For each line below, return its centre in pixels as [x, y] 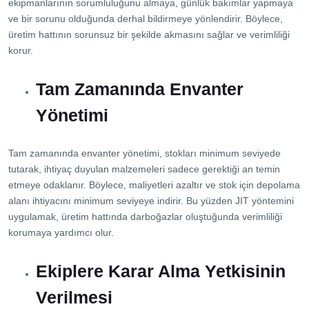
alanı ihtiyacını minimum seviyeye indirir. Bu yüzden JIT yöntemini [151, 200]
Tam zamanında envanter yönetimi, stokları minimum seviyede [144, 153]
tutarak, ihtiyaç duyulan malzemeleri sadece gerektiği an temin [144, 169]
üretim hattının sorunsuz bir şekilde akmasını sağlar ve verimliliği [149, 34]
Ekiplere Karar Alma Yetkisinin [161, 271]
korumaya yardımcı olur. [61, 232]
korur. [21, 50]
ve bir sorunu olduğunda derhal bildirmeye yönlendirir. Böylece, [146, 18]
